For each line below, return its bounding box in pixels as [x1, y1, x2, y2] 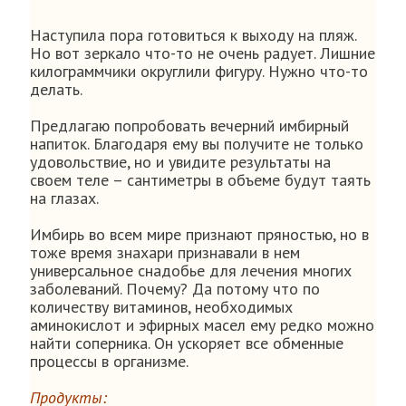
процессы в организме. [30, 351, 188, 372]
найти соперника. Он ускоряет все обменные [30, 333, 343, 353]
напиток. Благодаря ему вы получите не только [30, 133, 363, 154]
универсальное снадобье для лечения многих [30, 260, 352, 281]
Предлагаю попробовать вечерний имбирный [30, 115, 349, 136]
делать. [30, 79, 82, 100]
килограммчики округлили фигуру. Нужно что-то [30, 61, 368, 82]
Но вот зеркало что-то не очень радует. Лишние [30, 43, 375, 63]
